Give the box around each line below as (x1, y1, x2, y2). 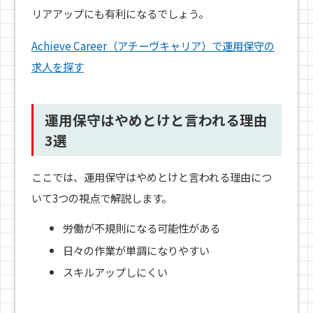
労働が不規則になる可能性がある (63, 220, 221, 236)
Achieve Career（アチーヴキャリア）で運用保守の (31, 37, 275, 53)
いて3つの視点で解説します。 (31, 190, 172, 205)
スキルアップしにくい (63, 264, 168, 280)
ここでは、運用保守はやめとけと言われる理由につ (31, 169, 272, 184)
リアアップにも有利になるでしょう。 (31, 6, 209, 22)
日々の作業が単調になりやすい (63, 242, 210, 258)
